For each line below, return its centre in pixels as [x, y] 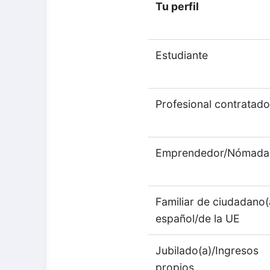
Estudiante [182, 55]
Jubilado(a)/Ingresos [207, 251]
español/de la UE [198, 219]
